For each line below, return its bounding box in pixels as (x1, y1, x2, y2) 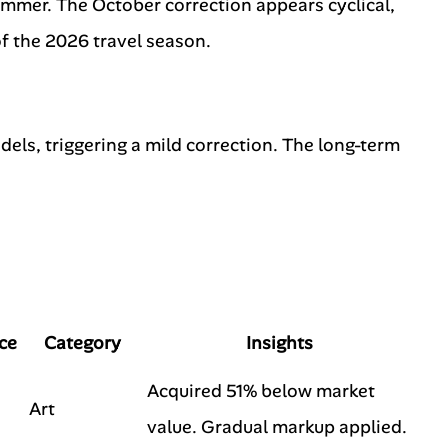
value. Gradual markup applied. (147, 415, 407, 439)
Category (43, 331, 121, 355)
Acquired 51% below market (147, 379, 375, 403)
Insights (245, 331, 313, 355)
